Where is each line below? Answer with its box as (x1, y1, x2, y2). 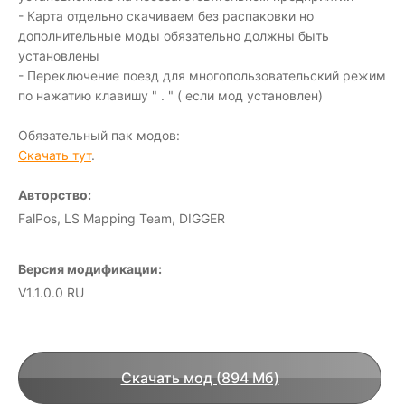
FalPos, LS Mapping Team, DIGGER (18, 211, 225, 226)
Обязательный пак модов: (18, 127, 180, 143)
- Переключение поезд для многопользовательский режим (18, 68, 386, 83)
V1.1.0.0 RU (18, 285, 84, 300)
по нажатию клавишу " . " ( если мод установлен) (18, 88, 323, 103)
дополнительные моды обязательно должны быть (18, 28, 329, 43)
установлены (18, 48, 99, 63)
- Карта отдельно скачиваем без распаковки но (18, 8, 314, 24)
